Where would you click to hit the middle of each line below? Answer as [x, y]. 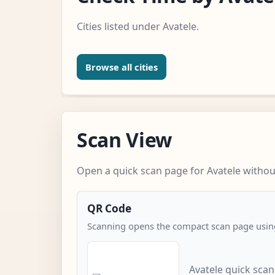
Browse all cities [122, 67]
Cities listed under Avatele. [138, 26]
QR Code [109, 208]
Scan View [125, 139]
